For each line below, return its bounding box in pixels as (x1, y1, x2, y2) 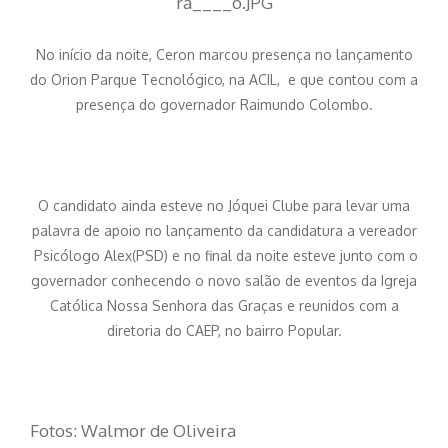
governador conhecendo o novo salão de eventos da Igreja (31, 271, 417, 289)
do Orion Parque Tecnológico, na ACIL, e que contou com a (30, 70, 418, 88)
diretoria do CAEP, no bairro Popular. (106, 321, 342, 339)
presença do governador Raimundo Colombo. (75, 95, 373, 113)
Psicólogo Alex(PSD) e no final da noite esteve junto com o (30, 246, 418, 264)
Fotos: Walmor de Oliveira (30, 419, 236, 441)
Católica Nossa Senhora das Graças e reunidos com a (49, 296, 399, 314)
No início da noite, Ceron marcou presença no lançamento (35, 45, 413, 63)
